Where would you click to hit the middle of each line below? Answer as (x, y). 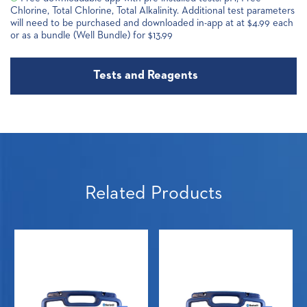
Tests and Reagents (146, 76)
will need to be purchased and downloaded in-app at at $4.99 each (152, 23)
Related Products (153, 194)
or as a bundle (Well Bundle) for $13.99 (91, 36)
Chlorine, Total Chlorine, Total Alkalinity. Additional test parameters (152, 11)
